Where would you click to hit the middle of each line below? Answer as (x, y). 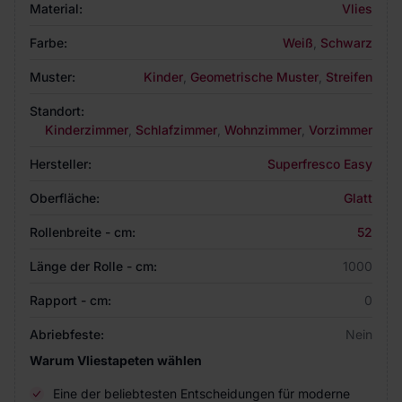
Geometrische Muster (254, 77)
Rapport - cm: (70, 300)
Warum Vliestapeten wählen (116, 360)
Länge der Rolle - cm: (93, 266)
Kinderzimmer (87, 130)
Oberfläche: (65, 198)
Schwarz (346, 43)
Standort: (57, 111)
